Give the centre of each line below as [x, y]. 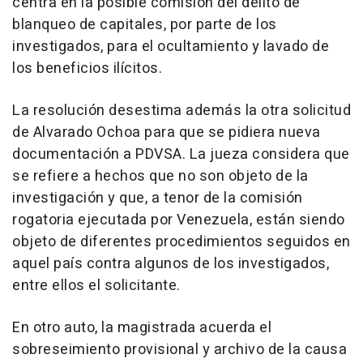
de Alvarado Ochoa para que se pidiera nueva [167, 133]
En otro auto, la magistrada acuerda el [142, 328]
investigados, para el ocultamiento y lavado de [171, 47]
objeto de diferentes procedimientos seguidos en [181, 242]
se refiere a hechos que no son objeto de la [160, 177]
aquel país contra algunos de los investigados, [171, 264]
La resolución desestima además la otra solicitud [181, 111]
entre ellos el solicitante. [96, 286]
